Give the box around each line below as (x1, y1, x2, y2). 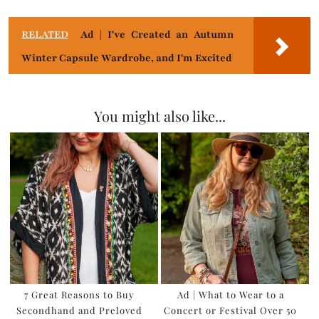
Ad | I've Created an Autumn (80, 28, 234, 42)
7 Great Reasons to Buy (24, 288, 135, 301)
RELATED (21, 28, 68, 42)
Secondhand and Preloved (16, 304, 143, 317)
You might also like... (93, 106, 226, 126)
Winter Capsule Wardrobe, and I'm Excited (21, 51, 232, 66)
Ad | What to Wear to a (177, 288, 284, 301)
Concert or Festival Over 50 (164, 304, 298, 317)
